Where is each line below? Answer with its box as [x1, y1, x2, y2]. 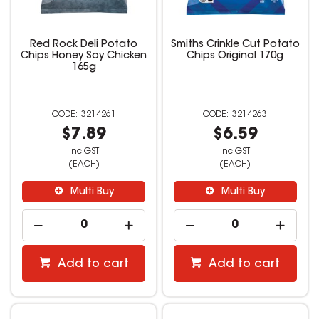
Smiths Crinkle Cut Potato [170, 40, 300, 51]
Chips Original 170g [187, 51, 284, 62]
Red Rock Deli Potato [30, 40, 138, 51]
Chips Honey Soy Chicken [21, 51, 147, 62]
